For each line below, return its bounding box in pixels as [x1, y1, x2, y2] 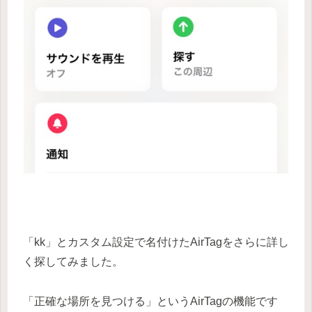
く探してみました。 [23, 256, 123, 268]
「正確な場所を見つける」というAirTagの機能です [23, 295, 278, 307]
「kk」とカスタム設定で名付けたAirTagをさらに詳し [23, 236, 289, 249]
